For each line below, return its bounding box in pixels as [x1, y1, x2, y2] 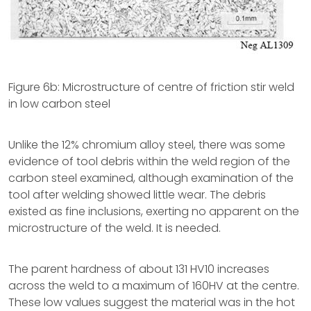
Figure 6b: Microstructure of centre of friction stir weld [8, 79, 294, 95]
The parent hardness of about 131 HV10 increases [8, 261, 269, 277]
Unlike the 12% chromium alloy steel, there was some [8, 137, 285, 153]
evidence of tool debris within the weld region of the [8, 153, 290, 169]
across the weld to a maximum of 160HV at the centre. [8, 278, 299, 294]
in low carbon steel [8, 96, 110, 112]
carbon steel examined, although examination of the [8, 170, 294, 186]
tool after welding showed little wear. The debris [8, 187, 266, 203]
